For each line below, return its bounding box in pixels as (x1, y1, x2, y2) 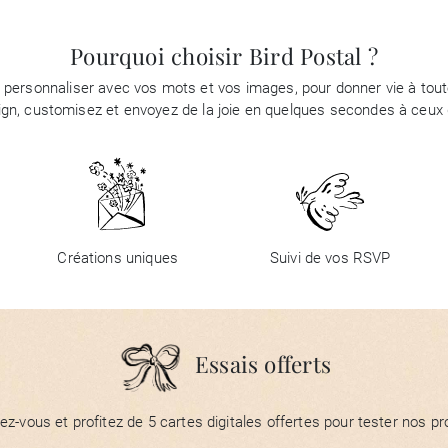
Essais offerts (194, 349, 332, 380)
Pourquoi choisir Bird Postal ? (70, 41, 378, 71)
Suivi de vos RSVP (269, 249, 391, 268)
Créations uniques (57, 249, 179, 268)
